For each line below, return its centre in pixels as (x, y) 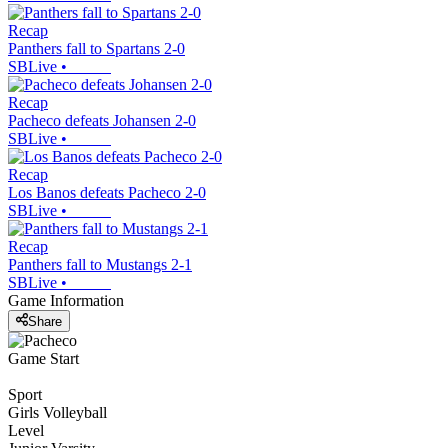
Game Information (66, 301)
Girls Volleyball (57, 412)
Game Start (43, 358)
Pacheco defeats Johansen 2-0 (102, 121)
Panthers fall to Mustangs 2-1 (100, 265)
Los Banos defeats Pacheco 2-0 (107, 193)
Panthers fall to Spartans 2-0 (96, 49)
